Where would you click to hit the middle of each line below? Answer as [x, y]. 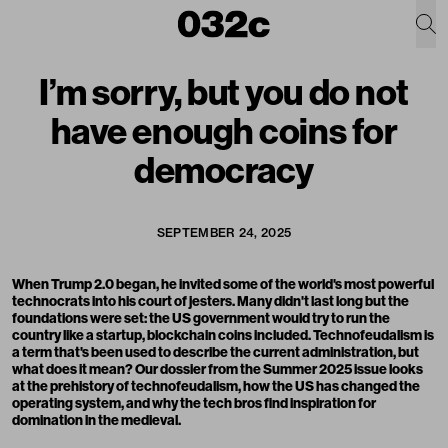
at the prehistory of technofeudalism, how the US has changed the [216, 386]
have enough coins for [224, 130]
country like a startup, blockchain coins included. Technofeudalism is [223, 335]
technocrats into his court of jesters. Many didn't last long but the [210, 301]
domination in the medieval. [96, 420]
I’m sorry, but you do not [224, 91]
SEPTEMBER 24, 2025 [224, 232]
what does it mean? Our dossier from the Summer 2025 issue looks [217, 369]
